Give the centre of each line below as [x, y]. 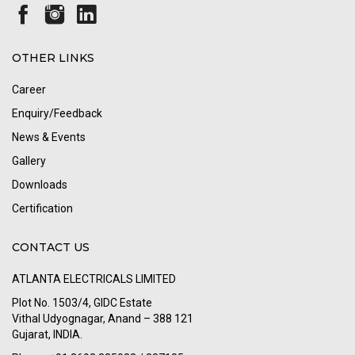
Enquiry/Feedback [57, 113]
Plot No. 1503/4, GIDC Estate [82, 303]
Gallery [29, 161]
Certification [42, 208]
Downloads [40, 185]
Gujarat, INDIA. [47, 334]
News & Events [49, 137]
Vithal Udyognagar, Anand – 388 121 [103, 319]
